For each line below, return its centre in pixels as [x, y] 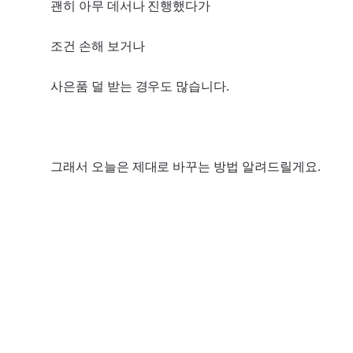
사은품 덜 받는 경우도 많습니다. [140, 86]
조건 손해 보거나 [98, 46]
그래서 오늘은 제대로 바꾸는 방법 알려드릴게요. [186, 166]
